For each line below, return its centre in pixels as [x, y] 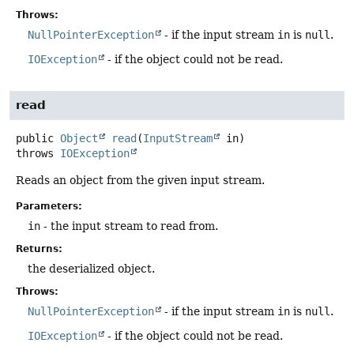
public [35, 138]
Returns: [39, 249]
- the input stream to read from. [129, 226]
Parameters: [49, 207]
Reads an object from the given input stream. [140, 180]
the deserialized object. [91, 269]
